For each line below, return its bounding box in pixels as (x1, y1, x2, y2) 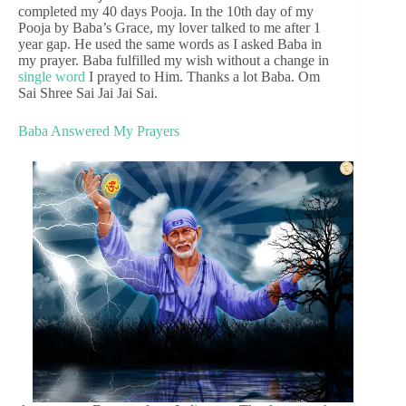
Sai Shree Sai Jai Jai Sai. (18, 85, 158, 101)
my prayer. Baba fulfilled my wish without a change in (18, 53, 329, 69)
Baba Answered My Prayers (18, 123, 179, 140)
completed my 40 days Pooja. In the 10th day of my (18, 4, 314, 20)
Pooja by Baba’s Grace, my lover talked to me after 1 (18, 20, 321, 36)
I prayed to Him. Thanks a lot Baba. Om (85, 69, 320, 85)
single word (18, 69, 85, 85)
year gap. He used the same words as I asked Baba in (18, 36, 322, 53)
